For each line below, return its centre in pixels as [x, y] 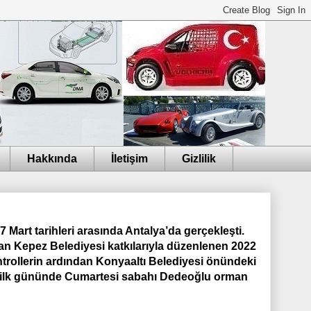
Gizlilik [199, 158]
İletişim [129, 158]
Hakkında [52, 158]
